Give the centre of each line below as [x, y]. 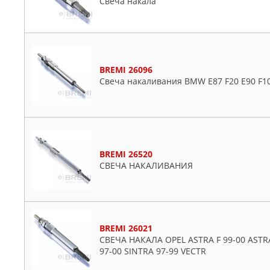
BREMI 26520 [126, 154]
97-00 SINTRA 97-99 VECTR [153, 251]
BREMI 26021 [126, 228]
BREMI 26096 [126, 69]
